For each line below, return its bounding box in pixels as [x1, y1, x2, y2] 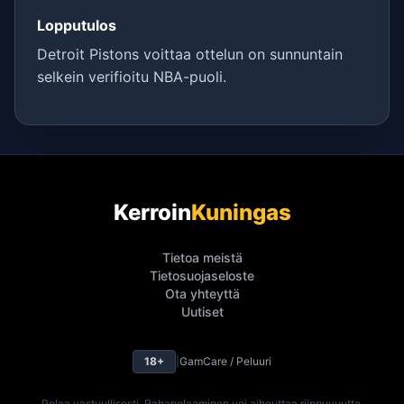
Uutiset [180, 304, 224, 319]
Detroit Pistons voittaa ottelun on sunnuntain [37, 45, 343, 63]
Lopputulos [37, 16, 116, 34]
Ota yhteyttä [164, 286, 240, 301]
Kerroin [113, 199, 191, 225]
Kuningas [190, 199, 291, 225]
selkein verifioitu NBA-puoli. [37, 68, 226, 86]
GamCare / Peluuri [179, 354, 271, 368]
